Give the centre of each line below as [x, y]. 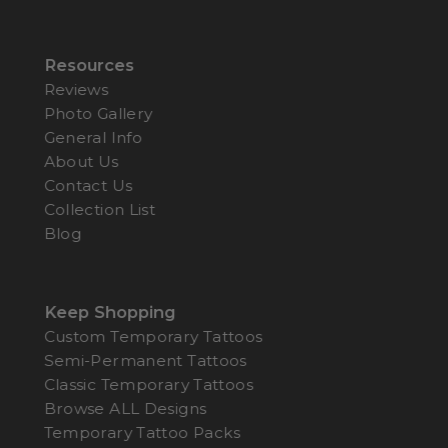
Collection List [99, 209]
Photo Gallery [98, 113]
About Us [81, 161]
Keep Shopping [109, 311]
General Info [93, 137]
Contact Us [88, 185]
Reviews [76, 89]
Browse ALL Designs [125, 408]
